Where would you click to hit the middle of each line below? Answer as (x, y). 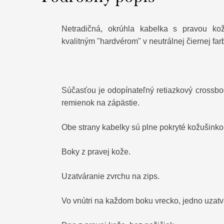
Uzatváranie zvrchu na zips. (111, 176)
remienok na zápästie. (101, 103)
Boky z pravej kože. (97, 152)
